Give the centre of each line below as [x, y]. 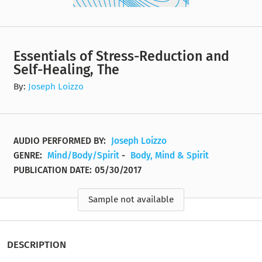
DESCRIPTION [37, 244]
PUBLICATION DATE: [53, 170]
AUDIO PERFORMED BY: [61, 141]
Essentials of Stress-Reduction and [122, 56]
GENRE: [29, 155]
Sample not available [131, 200]
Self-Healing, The [67, 69]
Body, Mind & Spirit [170, 155]
